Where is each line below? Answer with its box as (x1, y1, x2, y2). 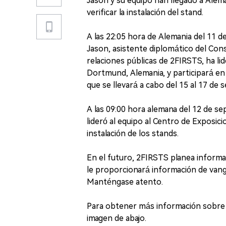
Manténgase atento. (87, 177, 163, 187)
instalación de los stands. (87, 129, 179, 138)
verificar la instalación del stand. (87, 8, 203, 17)
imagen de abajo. (87, 213, 146, 223)
